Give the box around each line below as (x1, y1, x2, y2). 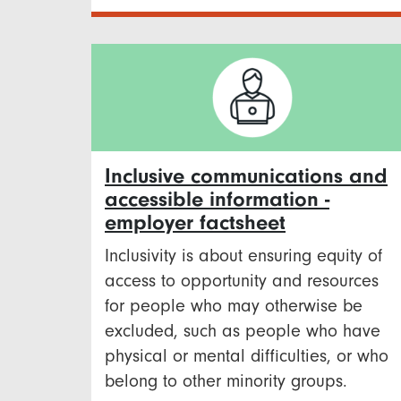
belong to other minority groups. (105, 370, 347, 391)
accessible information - (105, 186, 329, 211)
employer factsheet (105, 209, 286, 235)
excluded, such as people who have (105, 320, 380, 341)
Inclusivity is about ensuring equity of (105, 244, 382, 266)
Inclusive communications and (105, 163, 388, 188)
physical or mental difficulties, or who (105, 345, 388, 366)
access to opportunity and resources (105, 269, 379, 291)
